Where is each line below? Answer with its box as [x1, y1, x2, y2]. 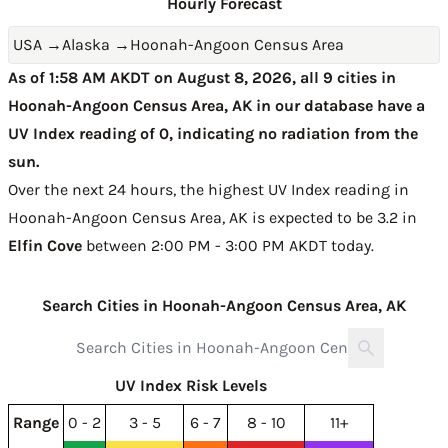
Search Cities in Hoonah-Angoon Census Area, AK [42, 296, 406, 315]
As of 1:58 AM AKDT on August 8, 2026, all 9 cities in [8, 68, 396, 87]
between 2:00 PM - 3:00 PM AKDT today [82, 236, 371, 255]
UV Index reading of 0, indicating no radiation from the [8, 124, 418, 143]
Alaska [62, 35, 110, 54]
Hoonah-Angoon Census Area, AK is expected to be [8, 208, 377, 227]
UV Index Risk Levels [115, 376, 267, 395]
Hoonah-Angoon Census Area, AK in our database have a [8, 96, 425, 115]
